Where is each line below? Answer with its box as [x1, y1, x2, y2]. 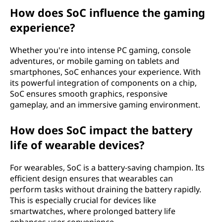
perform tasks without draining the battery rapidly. [10, 184, 201, 195]
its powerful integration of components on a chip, [10, 77, 197, 88]
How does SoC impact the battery [10, 122, 193, 137]
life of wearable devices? [10, 137, 145, 152]
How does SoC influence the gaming [10, 5, 205, 20]
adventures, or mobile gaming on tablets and [10, 55, 179, 66]
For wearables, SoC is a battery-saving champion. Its [10, 162, 205, 173]
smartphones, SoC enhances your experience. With [10, 66, 201, 77]
